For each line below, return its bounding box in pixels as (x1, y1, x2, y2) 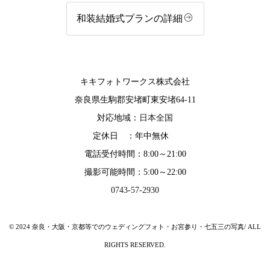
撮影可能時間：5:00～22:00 (84, 168, 186, 177)
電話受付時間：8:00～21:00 (84, 149, 186, 159)
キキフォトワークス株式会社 (80, 77, 190, 87)
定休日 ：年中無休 (93, 131, 177, 141)
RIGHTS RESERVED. (104, 241, 166, 249)
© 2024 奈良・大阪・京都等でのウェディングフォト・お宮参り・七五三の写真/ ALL (9, 223, 261, 231)
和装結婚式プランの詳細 (76, 13, 183, 24)
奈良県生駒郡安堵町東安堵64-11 (74, 95, 196, 105)
